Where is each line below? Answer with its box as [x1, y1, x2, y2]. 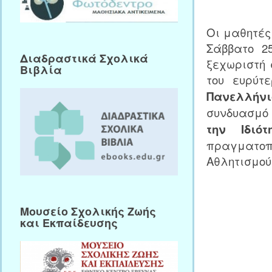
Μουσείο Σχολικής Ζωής [20, 203, 156, 219]
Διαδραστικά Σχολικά [20, 50, 148, 66]
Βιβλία [20, 62, 62, 78]
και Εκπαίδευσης [20, 215, 118, 231]
